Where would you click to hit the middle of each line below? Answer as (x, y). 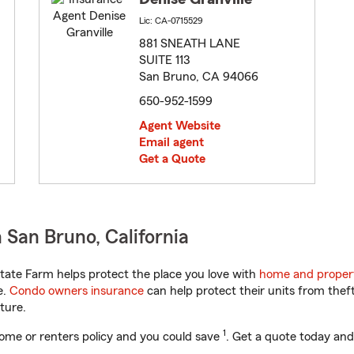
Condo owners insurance (77, 291)
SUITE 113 (164, 60)
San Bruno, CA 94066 (199, 77)
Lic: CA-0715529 (171, 21)
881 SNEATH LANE (190, 44)
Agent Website (180, 126)
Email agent (171, 143)
